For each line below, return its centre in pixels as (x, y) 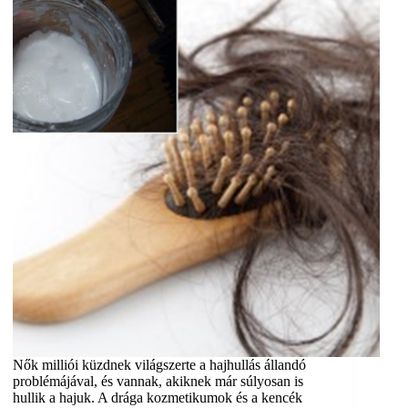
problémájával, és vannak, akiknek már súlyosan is (158, 382)
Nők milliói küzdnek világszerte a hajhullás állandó (160, 365)
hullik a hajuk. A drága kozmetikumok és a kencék (158, 398)
